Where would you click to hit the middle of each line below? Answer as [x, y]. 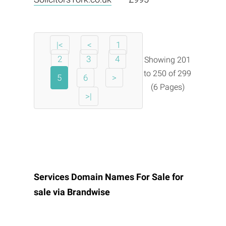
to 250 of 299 [168, 73]
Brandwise [88, 192]
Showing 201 [168, 60]
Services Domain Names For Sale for [108, 177]
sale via [50, 192]
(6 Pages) [167, 87]
